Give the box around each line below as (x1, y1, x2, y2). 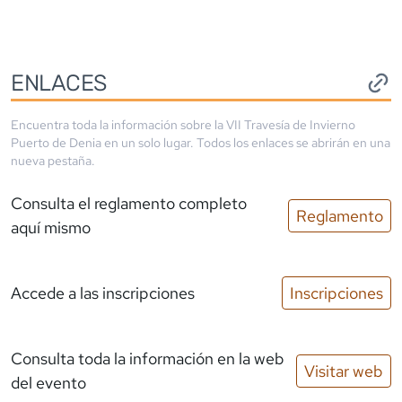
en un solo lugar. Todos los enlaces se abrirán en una (101, 135, 390, 152)
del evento (11, 372, 86, 394)
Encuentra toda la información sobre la (11, 117, 226, 134)
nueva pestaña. (11, 153, 95, 170)
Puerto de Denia (11, 135, 101, 152)
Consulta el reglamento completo (11, 193, 247, 214)
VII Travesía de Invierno (226, 117, 355, 134)
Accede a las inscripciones (11, 283, 195, 304)
